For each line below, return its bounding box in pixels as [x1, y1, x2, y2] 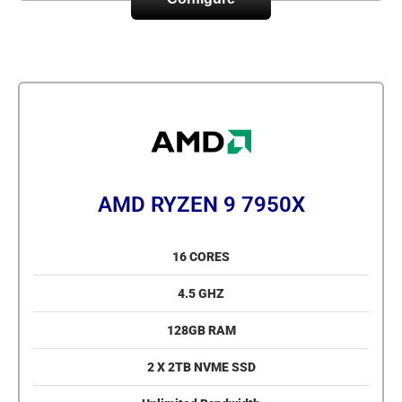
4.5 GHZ [178, 286, 224, 301]
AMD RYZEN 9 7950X [97, 192, 305, 218]
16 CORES [172, 249, 230, 265]
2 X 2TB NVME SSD [146, 360, 256, 375]
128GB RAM [166, 323, 236, 338]
